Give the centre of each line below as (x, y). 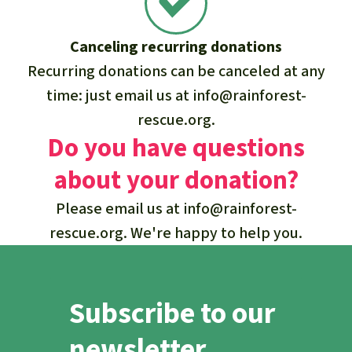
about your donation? (176, 180)
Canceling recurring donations (176, 46)
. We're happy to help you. (213, 233)
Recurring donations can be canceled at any (176, 71)
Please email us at (119, 208)
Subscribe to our (172, 313)
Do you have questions (176, 147)
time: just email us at (119, 95)
